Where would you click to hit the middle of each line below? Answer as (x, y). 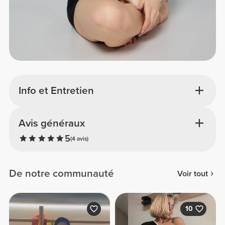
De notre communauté (62, 174)
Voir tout (192, 174)
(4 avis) (79, 139)
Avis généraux (51, 123)
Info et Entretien (56, 91)
